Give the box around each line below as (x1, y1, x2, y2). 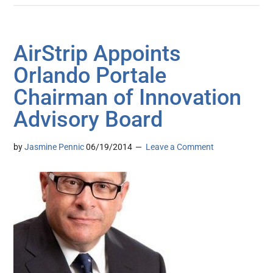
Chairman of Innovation (13, 85, 242, 111)
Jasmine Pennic (24, 142, 85, 152)
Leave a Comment (146, 142, 214, 152)
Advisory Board (13, 107, 163, 133)
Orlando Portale (13, 63, 167, 89)
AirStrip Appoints (13, 41, 182, 67)
